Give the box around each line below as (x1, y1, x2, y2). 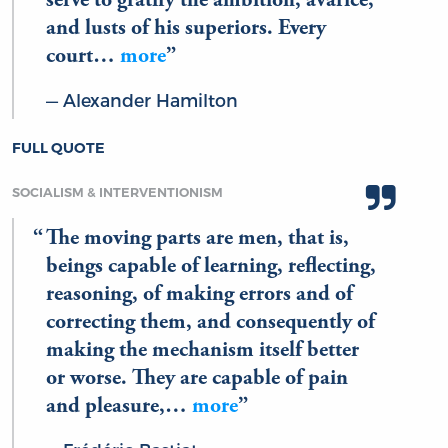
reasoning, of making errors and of (46, 283, 353, 306)
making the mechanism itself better (46, 339, 359, 362)
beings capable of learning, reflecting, (46, 255, 376, 278)
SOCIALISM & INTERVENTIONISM (12, 185, 223, 201)
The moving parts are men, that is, (46, 227, 349, 250)
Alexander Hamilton (63, 88, 238, 110)
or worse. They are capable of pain (46, 367, 348, 390)
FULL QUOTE (12, 139, 105, 158)
